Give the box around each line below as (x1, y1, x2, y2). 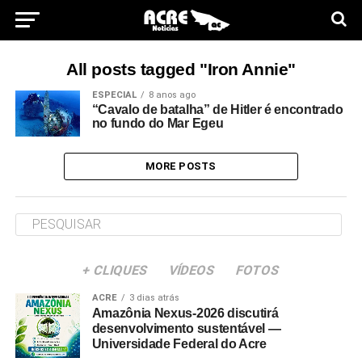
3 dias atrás (128, 292, 179, 303)
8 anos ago (148, 90, 196, 100)
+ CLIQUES (80, 262, 150, 278)
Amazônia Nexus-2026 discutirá (91, 305, 279, 320)
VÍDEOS (166, 262, 217, 278)
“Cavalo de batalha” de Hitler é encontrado (91, 103, 343, 116)
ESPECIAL (91, 90, 137, 100)
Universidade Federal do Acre (91, 336, 267, 351)
